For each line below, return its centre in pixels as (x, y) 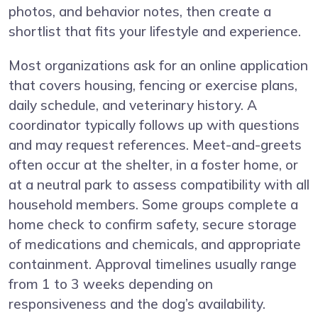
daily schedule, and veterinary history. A (133, 105)
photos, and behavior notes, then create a (140, 11)
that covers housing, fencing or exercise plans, (153, 85)
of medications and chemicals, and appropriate (155, 244)
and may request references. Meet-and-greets (155, 144)
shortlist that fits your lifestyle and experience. (155, 31)
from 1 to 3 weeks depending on (111, 284)
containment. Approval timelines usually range (153, 264)
